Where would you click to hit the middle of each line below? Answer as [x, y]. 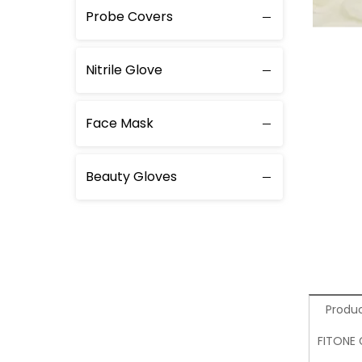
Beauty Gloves [131, 177]
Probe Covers [129, 17]
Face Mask [120, 123]
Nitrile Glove [124, 70]
